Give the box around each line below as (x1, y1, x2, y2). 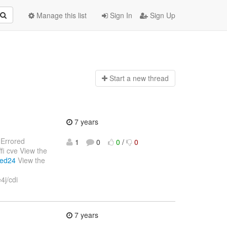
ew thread (136, 73, 169, 84)
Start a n (109, 73, 137, 84)
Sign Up (148, 10, 175, 20)
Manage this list (34, 10, 87, 20)
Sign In (108, 10, 132, 20)
